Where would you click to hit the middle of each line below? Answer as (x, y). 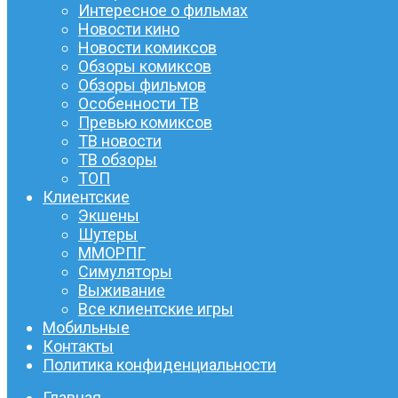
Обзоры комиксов (145, 67)
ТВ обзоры (118, 160)
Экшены (109, 216)
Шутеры (108, 235)
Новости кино (129, 29)
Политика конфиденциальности (159, 365)
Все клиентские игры (156, 309)
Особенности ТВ (139, 104)
